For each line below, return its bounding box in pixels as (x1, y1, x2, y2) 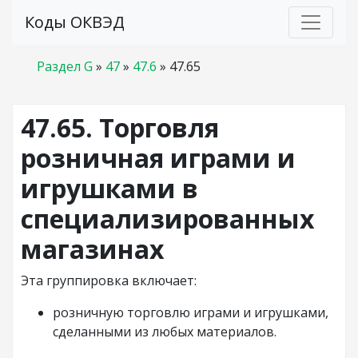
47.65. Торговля (21, 110, 219, 145)
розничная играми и (21, 141, 296, 175)
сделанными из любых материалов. (53, 323, 276, 340)
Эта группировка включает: (21, 272, 197, 289)
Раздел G (37, 58, 93, 75)
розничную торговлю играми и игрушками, (53, 304, 328, 321)
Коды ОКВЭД (25, 11, 125, 33)
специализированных (21, 201, 315, 236)
